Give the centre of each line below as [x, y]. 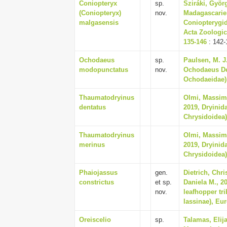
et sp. [163, 182]
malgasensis [99, 23]
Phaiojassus [98, 173]
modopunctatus [104, 70]
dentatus [92, 107]
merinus [92, 145]
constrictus [97, 182]
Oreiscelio [95, 220]
